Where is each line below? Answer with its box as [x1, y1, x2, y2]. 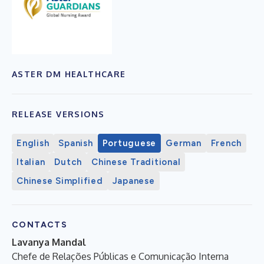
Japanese [112, 175, 155, 186]
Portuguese [102, 137, 156, 148]
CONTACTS [12, 219, 68, 230]
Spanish [58, 137, 93, 148]
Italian [16, 156, 45, 167]
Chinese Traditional [91, 156, 181, 167]
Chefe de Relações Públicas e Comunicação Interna [12, 250, 229, 262]
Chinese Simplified [16, 175, 103, 186]
